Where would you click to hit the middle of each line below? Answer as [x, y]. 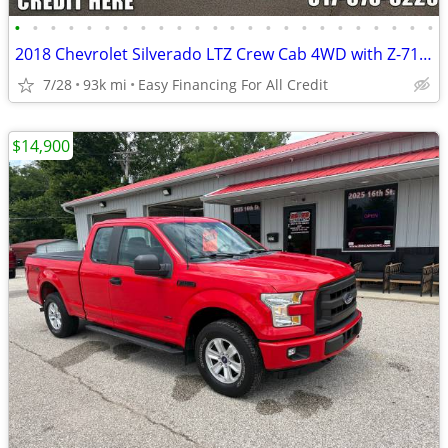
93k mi [105, 84]
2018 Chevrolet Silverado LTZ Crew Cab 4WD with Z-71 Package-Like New [425, 54]
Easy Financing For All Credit [233, 84]
